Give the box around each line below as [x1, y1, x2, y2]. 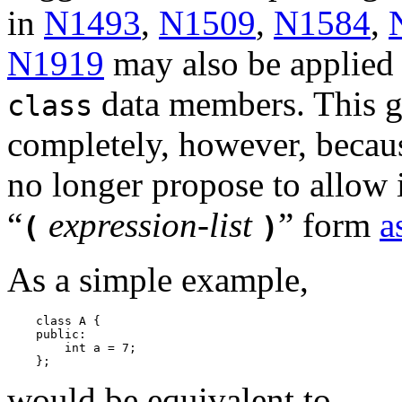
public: [7, 328, 86, 342]
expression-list [48, 205, 252, 245]
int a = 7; [7, 341, 136, 355]
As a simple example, [7, 260, 309, 300]
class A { [7, 314, 100, 328]
